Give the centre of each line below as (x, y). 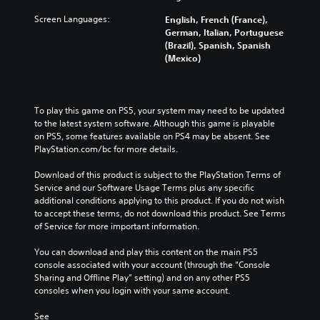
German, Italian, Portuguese (224, 32)
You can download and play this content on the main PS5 (146, 252)
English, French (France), (216, 20)
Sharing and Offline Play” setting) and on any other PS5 (142, 278)
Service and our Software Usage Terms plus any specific (144, 188)
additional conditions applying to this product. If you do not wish (159, 201)
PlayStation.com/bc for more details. (106, 149)
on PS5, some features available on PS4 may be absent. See (152, 136)
